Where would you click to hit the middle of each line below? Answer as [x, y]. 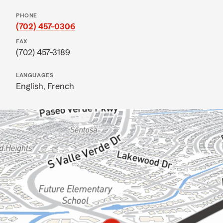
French [61, 86]
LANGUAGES [35, 75]
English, [32, 86]
